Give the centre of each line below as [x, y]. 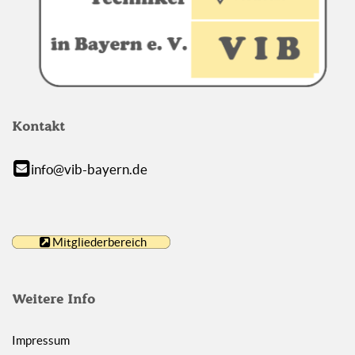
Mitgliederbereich [98, 242]
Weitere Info [53, 300]
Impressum [41, 340]
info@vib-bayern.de [89, 169]
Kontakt [38, 127]
